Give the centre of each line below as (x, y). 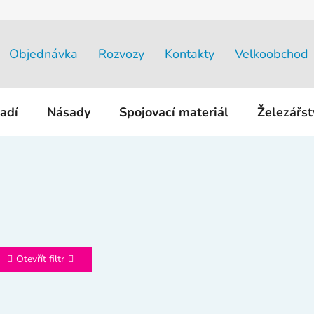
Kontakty (190, 54)
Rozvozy (121, 54)
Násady (69, 112)
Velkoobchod (272, 54)
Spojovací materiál (174, 112)
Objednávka (43, 54)
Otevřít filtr (40, 259)
